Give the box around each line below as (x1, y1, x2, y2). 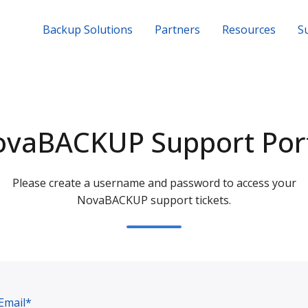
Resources (222, 22, 276, 37)
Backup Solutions (43, 22, 133, 37)
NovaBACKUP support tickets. (77, 192, 231, 208)
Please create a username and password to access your (12, 175, 296, 190)
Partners (155, 22, 201, 37)
